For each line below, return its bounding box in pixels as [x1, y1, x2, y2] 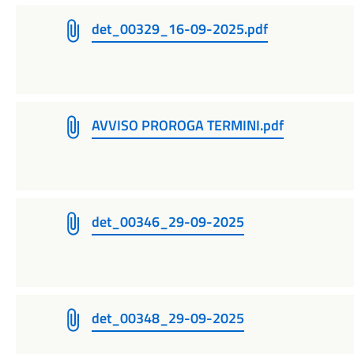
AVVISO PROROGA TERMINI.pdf [91, 115, 284, 136]
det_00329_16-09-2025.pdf [91, 18, 268, 40]
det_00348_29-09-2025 [91, 307, 244, 329]
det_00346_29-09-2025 [91, 211, 244, 232]
